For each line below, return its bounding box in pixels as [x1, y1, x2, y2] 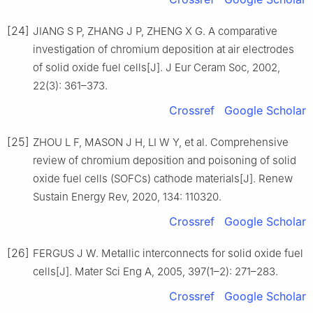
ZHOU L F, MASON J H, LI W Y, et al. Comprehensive [33, 136, 289, 150]
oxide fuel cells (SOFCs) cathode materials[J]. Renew [33, 172, 293, 186]
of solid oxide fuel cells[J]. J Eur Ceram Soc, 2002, [33, 61, 280, 75]
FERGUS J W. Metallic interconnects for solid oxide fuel [33, 247, 303, 261]
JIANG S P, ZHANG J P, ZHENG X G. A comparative [33, 24, 277, 38]
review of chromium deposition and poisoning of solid [33, 154, 296, 168]
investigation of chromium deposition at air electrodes [33, 43, 294, 57]
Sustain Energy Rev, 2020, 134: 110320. [33, 190, 221, 204]
